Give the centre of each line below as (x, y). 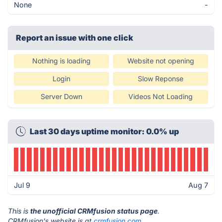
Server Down (61, 96)
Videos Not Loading (161, 96)
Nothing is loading (61, 61)
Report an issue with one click (75, 38)
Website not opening (161, 61)
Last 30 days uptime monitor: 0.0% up (104, 131)
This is (19, 211)
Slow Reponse (161, 79)
